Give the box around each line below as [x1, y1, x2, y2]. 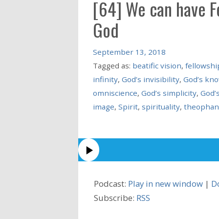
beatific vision [132, 60, 181, 70]
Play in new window [128, 177, 203, 189]
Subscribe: [94, 192, 136, 203]
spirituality [141, 101, 180, 111]
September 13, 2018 [92, 46, 166, 57]
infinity [92, 74, 118, 84]
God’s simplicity [141, 88, 197, 98]
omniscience [92, 88, 137, 98]
